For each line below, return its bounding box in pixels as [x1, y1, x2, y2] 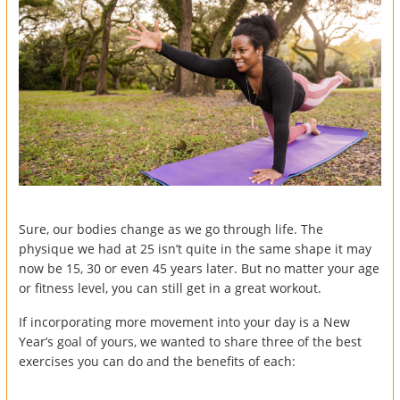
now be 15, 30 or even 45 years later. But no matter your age [19, 259, 379, 277]
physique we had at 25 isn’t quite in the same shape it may [19, 239, 371, 257]
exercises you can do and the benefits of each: [19, 352, 296, 370]
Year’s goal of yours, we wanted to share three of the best [19, 332, 362, 350]
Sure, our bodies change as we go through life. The [19, 220, 323, 237]
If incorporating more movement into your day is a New [19, 312, 350, 330]
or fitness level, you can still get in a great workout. [19, 279, 321, 296]
